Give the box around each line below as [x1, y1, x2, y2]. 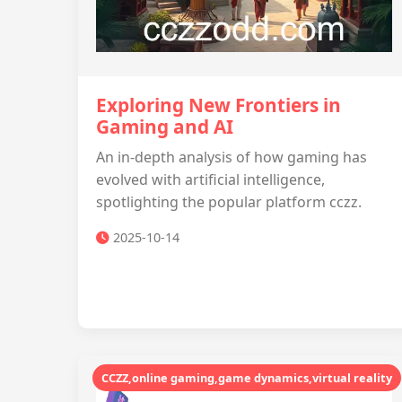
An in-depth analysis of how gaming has [96, 147, 367, 167]
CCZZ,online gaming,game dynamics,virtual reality [101, 370, 392, 386]
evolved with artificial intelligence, [96, 170, 325, 189]
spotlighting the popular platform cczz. [96, 192, 362, 212]
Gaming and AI [96, 114, 233, 139]
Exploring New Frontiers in [96, 92, 341, 118]
